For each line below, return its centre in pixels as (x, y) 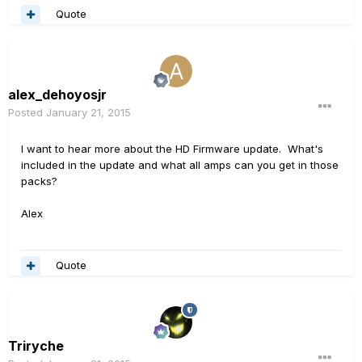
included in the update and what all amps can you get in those (180, 164)
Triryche (36, 345)
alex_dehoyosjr (57, 94)
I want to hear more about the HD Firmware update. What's (172, 148)
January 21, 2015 (88, 112)
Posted (27, 112)
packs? (39, 181)
